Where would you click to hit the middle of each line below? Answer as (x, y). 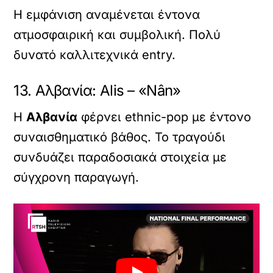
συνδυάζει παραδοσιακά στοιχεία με (120, 158)
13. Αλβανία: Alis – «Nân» (97, 91)
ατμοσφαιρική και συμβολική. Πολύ (117, 35)
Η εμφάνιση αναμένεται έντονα (107, 15)
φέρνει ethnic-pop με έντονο (165, 117)
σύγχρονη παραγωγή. (76, 178)
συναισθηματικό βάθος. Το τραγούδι (120, 137)
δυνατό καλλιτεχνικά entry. (95, 55)
